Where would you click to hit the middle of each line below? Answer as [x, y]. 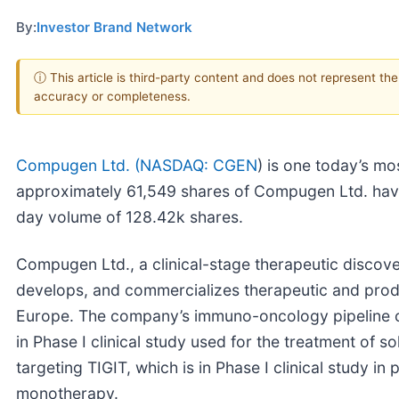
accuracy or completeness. [112, 96]
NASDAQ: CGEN [199, 165]
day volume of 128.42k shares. [130, 216]
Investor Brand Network [114, 27]
